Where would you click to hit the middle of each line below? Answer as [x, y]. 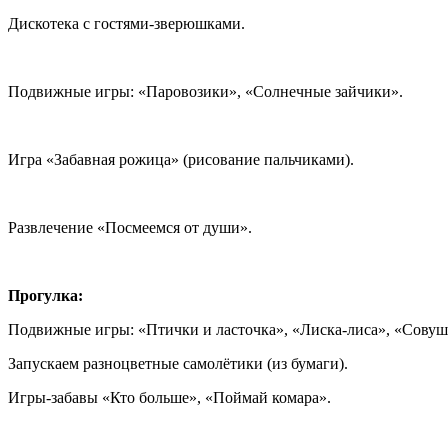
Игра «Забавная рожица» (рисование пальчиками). [181, 159]
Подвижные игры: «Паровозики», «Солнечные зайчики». [205, 91]
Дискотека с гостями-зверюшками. [126, 23]
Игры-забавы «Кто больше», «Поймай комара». [169, 397]
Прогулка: [45, 295]
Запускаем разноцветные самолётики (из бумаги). [178, 363]
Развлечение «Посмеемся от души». [130, 227]
